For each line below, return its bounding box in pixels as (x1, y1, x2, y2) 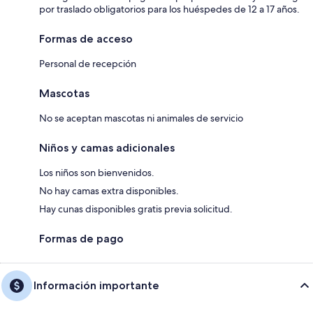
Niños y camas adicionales (39, 140, 175, 154)
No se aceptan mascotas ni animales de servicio (39, 111, 243, 124)
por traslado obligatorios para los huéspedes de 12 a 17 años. (39, 2, 300, 15)
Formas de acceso (39, 31, 133, 45)
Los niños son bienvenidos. (39, 166, 154, 179)
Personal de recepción (39, 57, 136, 70)
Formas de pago (39, 231, 124, 245)
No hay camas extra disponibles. (39, 184, 179, 197)
